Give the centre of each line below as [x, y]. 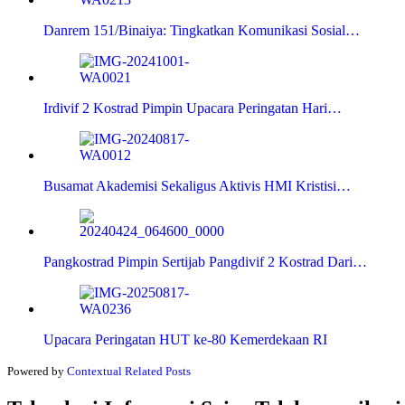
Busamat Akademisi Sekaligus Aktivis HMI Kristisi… [197, 186]
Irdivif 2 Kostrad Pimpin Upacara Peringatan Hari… [193, 108]
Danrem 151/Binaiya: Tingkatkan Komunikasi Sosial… [202, 31]
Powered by [37, 372]
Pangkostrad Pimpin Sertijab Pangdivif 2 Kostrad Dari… [205, 262]
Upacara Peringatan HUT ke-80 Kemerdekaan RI [185, 340]
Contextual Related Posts [129, 372]
